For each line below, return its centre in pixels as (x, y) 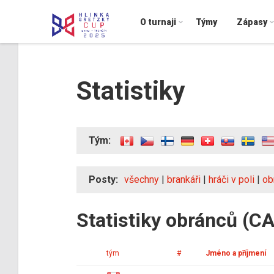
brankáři (184, 179)
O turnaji (158, 22)
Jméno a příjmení (236, 253)
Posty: (103, 179)
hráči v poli (231, 179)
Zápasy (252, 22)
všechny (142, 179)
